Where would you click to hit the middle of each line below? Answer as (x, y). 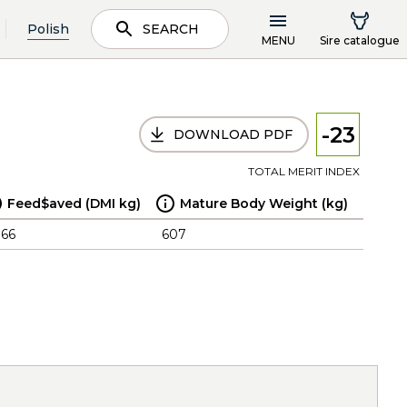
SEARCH (171, 29)
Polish (48, 29)
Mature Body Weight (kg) (264, 203)
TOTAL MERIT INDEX (304, 171)
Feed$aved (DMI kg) (74, 203)
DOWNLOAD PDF (233, 134)
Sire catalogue (360, 40)
